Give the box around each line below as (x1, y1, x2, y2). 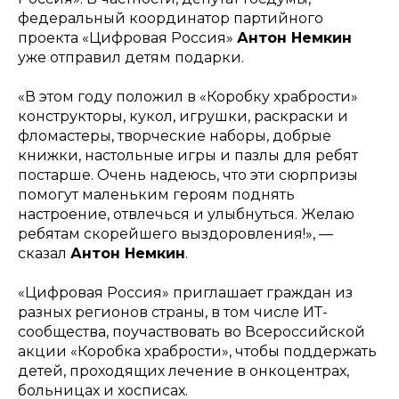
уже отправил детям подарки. (18, 49, 244, 66)
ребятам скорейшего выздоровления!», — (18, 225, 333, 242)
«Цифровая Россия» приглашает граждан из (18, 284, 353, 301)
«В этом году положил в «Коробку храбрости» (18, 88, 358, 105)
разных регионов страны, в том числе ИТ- (18, 304, 328, 321)
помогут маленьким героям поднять (18, 186, 295, 203)
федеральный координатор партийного (18, 10, 323, 27)
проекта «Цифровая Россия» (18, 29, 237, 46)
